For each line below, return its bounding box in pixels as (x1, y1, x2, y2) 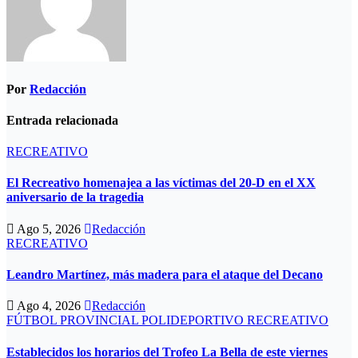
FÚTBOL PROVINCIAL (6, 313, 141, 328)
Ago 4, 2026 (14, 299, 84, 313)
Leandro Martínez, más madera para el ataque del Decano (6, 268, 323, 281)
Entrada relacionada (6, 113, 118, 127)
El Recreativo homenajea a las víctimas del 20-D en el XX (6, 176, 316, 190)
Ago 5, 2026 (14, 221, 84, 236)
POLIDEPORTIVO (141, 313, 247, 328)
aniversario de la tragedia (6, 190, 144, 205)
